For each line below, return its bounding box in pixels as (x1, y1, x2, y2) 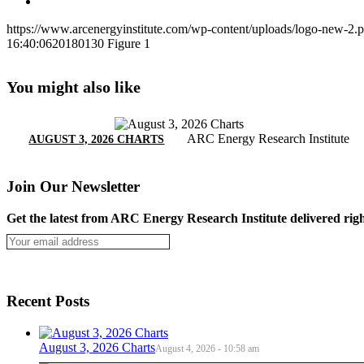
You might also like (6, 78, 141, 97)
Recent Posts (6, 292, 89, 310)
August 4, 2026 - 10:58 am (155, 343, 259, 355)
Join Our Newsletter (6, 177, 140, 195)
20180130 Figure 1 (52, 36, 150, 50)
